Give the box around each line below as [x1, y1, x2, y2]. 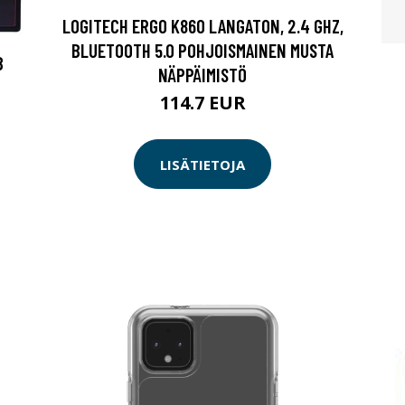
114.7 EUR [159, 90, 246, 116]
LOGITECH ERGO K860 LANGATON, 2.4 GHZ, [61, 14, 344, 38]
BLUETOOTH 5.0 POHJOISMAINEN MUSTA [71, 39, 334, 62]
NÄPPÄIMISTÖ [158, 63, 247, 87]
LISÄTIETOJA [160, 155, 245, 174]
